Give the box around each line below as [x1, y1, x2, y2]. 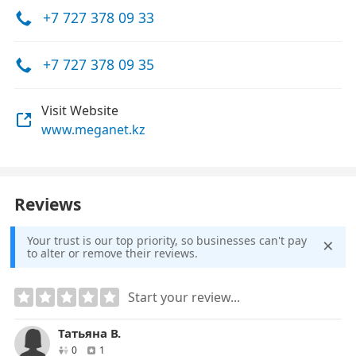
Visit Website [41, 102, 118, 119]
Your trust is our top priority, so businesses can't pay [27, 233, 307, 248]
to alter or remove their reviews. [27, 246, 198, 261]
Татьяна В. [58, 325, 121, 341]
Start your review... [128, 288, 240, 306]
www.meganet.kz [41, 121, 145, 138]
